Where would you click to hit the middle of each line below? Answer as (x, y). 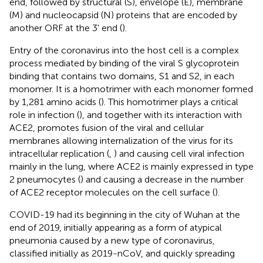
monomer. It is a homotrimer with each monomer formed (131, 89)
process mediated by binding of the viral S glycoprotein (124, 63)
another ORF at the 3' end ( (66, 28)
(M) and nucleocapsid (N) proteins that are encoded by (123, 15)
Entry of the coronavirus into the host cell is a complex (124, 50)
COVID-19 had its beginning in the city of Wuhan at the (125, 214)
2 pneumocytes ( (45, 179)
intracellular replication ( (59, 153)
